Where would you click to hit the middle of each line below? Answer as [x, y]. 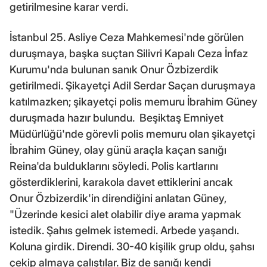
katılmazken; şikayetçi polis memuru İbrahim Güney [133, 101]
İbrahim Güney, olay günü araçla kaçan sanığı [118, 150]
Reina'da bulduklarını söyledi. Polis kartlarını [114, 166]
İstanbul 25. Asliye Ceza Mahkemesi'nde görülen [127, 37]
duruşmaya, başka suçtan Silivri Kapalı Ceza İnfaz [129, 53]
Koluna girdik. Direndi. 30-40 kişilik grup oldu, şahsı [132, 246]
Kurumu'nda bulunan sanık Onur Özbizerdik [114, 69]
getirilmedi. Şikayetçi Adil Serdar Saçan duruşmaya [133, 85]
